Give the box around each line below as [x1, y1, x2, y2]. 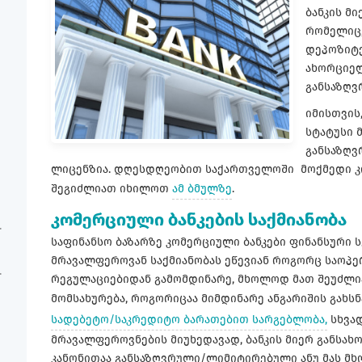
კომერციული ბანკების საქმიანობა [51, 208, 347, 230]
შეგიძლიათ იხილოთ [51, 181, 172, 196]
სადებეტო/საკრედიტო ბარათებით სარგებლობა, [51, 312, 327, 326]
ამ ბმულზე [172, 181, 232, 196]
